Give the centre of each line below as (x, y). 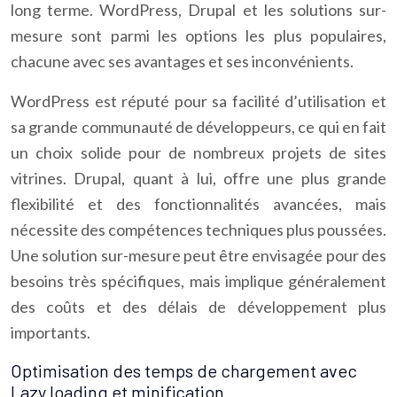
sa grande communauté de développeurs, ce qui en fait (198, 127)
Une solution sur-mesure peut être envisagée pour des (198, 255)
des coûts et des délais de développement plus (198, 307)
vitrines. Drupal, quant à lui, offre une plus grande (198, 178)
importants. (51, 332)
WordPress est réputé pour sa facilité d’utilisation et (198, 101)
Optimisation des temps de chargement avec (184, 370)
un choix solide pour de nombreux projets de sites (198, 152)
